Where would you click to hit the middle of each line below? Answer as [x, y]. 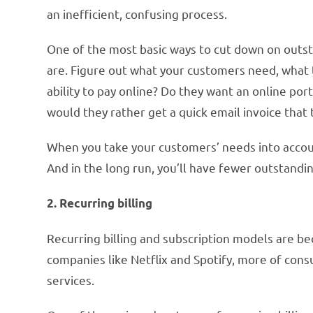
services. [71, 279]
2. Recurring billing [100, 203]
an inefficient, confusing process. [137, 13]
